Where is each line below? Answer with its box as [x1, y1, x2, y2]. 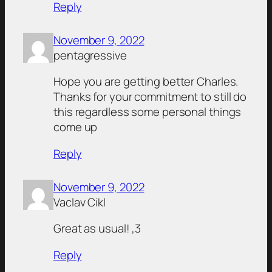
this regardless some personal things [53, 104, 242, 120]
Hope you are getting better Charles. [53, 73, 239, 90]
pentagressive [53, 47, 127, 63]
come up [53, 119, 98, 135]
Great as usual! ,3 [53, 220, 141, 237]
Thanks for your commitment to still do [53, 89, 247, 105]
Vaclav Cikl [53, 194, 106, 210]
